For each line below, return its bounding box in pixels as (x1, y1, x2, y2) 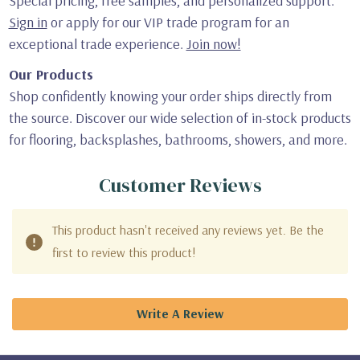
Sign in (8, 13, 47, 32)
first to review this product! (52, 244, 196, 261)
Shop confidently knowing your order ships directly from (8, 87, 332, 106)
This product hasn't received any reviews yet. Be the (52, 222, 324, 239)
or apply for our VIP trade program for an (47, 13, 289, 32)
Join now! (186, 35, 241, 54)
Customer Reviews (98, 172, 262, 199)
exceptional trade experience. (8, 35, 186, 54)
